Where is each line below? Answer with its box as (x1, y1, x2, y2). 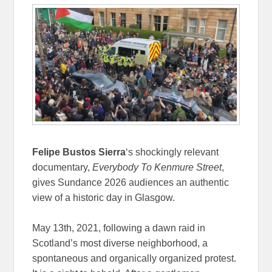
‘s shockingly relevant (126, 147, 219, 158)
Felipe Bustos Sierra (32, 147, 126, 158)
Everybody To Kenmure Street (92, 162, 222, 173)
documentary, (32, 162, 93, 173)
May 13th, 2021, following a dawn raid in (32, 223, 206, 234)
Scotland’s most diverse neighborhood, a (32, 238, 208, 249)
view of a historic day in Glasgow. (32, 192, 175, 203)
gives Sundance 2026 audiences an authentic (32, 177, 229, 188)
